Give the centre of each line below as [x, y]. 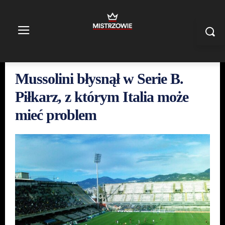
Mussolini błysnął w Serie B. [99, 79]
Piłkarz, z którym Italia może [102, 97]
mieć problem [56, 115]
